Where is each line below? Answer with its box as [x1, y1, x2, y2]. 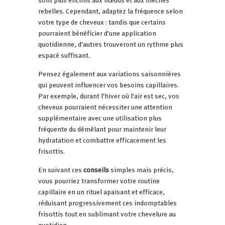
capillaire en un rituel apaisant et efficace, [38, 186, 165, 197]
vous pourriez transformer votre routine [38, 175, 160, 186]
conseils [83, 164, 109, 175]
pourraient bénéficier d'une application [38, 28, 156, 38]
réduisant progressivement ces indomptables [38, 197, 177, 208]
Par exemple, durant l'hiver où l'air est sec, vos [38, 90, 179, 101]
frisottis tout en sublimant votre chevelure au [38, 208, 176, 219]
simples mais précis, [109, 164, 174, 175]
